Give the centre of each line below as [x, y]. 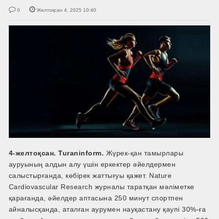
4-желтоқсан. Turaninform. [56, 153]
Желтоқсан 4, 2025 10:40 [66, 10]
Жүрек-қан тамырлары [144, 153]
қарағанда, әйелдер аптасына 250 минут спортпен [96, 198]
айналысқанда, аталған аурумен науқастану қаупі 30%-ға [107, 209]
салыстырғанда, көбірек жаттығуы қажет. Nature [90, 176]
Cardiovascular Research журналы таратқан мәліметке [101, 187]
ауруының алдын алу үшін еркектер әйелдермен [92, 164]
